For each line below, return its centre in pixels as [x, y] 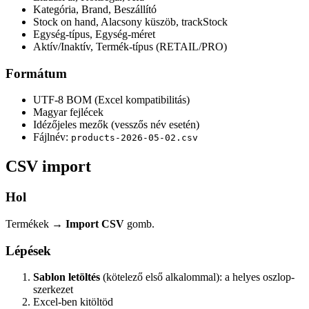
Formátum [36, 73]
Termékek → [36, 223]
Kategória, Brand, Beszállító [95, 9]
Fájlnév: [52, 137]
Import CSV [95, 223]
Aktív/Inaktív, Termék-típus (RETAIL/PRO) [130, 46]
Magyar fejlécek [68, 112]
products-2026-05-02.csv [134, 138]
